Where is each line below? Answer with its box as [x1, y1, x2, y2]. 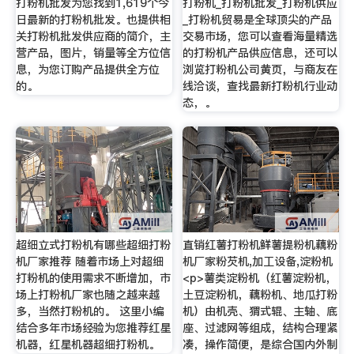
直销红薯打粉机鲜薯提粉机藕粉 [183, 237, 338, 254]
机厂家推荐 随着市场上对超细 [15, 254, 164, 270]
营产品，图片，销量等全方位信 [15, 44, 171, 61]
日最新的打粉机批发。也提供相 [15, 11, 171, 28]
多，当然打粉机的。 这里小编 [15, 303, 164, 320]
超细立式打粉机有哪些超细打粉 [15, 237, 171, 254]
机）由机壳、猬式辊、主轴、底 [183, 303, 338, 320]
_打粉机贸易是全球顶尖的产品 [183, 11, 333, 28]
